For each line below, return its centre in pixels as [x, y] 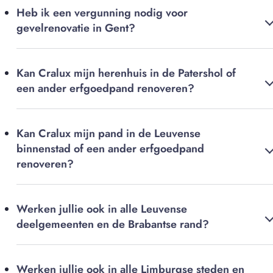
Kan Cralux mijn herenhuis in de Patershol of [126, 73]
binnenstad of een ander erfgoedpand [110, 149]
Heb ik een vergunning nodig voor [102, 13]
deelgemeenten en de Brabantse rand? [113, 225]
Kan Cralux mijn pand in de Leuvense [108, 134]
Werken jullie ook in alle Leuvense [102, 209]
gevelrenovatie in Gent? [76, 28]
